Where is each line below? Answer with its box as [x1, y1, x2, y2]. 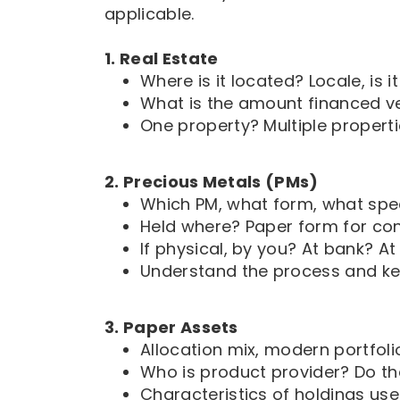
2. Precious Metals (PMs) [104, 170, 319, 193]
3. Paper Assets [104, 315, 238, 338]
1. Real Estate [104, 46, 219, 70]
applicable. [104, 2, 195, 25]
